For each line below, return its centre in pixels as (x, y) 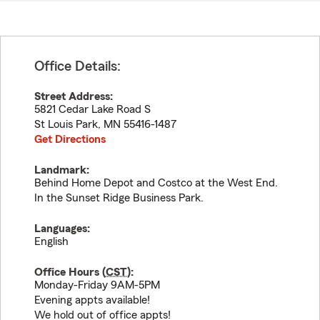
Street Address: (74, 96)
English (51, 241)
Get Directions (70, 139)
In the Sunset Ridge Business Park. (119, 198)
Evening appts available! (92, 300)
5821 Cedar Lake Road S (92, 109)
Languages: (62, 229)
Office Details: (77, 66)
